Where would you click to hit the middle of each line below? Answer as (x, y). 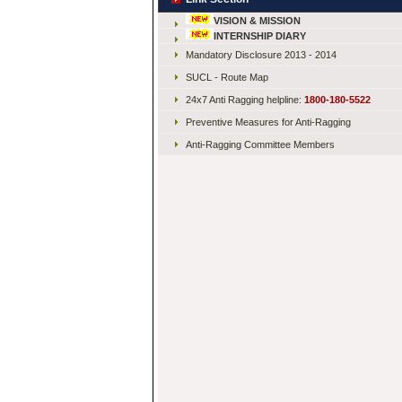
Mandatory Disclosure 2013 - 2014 (261, 55)
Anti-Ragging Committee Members (260, 144)
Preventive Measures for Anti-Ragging (268, 122)
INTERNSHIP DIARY (259, 36)
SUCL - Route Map (227, 77)
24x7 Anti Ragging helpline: (245, 100)
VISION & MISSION (257, 21)
